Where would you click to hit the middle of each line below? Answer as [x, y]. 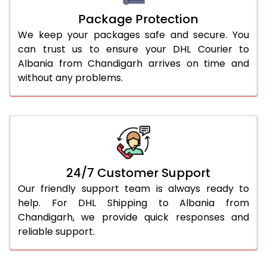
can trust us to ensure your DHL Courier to [133, 49]
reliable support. [56, 231]
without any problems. [70, 77]
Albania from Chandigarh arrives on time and [133, 63]
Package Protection [138, 19]
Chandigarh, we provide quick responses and [133, 217]
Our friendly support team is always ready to [133, 188]
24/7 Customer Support [138, 173]
